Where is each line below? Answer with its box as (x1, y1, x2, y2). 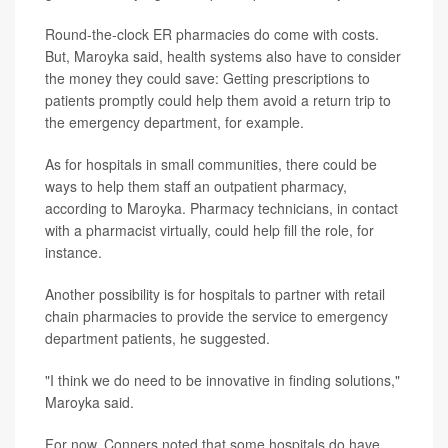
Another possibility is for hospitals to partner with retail (45, 283, 385, 304)
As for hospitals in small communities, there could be (45, 153, 377, 174)
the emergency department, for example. (45, 111, 304, 132)
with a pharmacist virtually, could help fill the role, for (45, 219, 374, 240)
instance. (45, 241, 102, 262)
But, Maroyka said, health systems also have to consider (45, 45, 401, 66)
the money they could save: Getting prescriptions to (45, 67, 370, 88)
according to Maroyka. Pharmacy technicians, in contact (45, 197, 398, 218)
